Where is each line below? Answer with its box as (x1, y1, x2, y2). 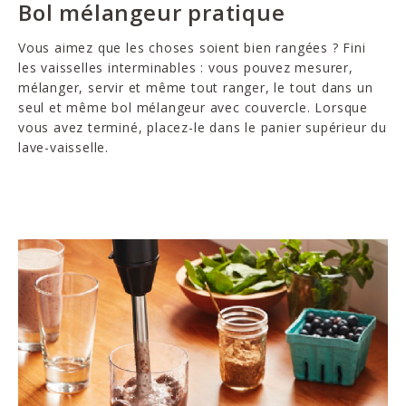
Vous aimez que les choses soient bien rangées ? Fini (18, 38, 366, 56)
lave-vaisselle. (18, 138, 110, 156)
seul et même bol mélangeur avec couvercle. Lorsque (18, 98, 368, 116)
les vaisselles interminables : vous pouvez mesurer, (18, 58, 353, 76)
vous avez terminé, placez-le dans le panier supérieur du (18, 118, 387, 136)
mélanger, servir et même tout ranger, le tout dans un (18, 78, 373, 96)
